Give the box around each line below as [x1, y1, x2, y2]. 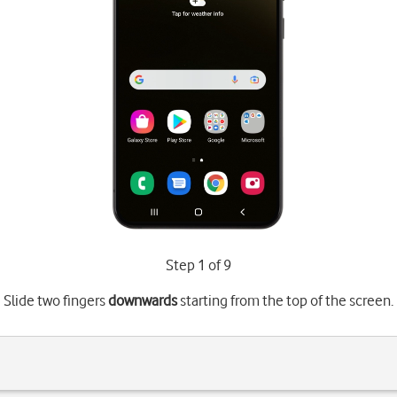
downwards [107, 292, 177, 309]
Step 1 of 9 [165, 256, 231, 274]
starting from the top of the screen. [176, 292, 393, 309]
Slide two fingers [3, 292, 108, 309]
